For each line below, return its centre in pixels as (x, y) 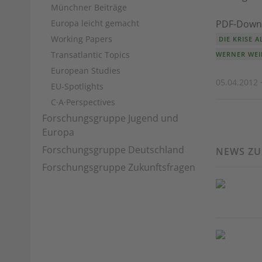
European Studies (86, 70)
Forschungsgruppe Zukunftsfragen (119, 167)
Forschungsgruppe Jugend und (110, 118)
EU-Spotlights (77, 86)
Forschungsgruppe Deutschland (113, 150)
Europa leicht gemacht (95, 23)
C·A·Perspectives (83, 102)
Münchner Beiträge (89, 7)
